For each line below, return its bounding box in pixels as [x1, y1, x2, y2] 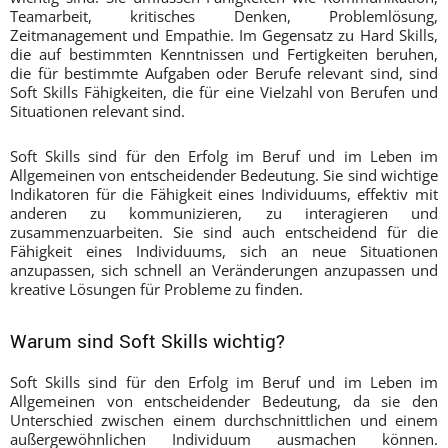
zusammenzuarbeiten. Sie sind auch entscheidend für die [10, 221, 438, 242]
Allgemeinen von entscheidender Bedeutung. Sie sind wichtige [10, 164, 438, 185]
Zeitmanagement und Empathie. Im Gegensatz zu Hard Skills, [10, 24, 438, 45]
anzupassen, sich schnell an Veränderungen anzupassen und [10, 259, 438, 280]
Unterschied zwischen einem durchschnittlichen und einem [10, 409, 438, 430]
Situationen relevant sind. [10, 100, 185, 121]
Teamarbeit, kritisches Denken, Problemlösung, [10, 5, 438, 26]
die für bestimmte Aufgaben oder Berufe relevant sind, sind [10, 62, 438, 83]
